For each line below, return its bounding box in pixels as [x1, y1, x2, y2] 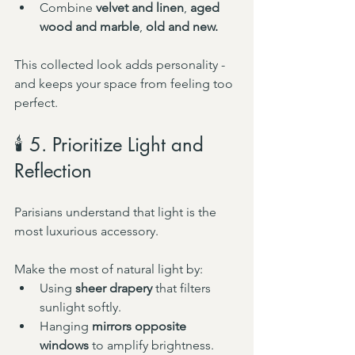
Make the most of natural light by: [14, 261, 203, 277]
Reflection [14, 158, 92, 183]
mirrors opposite [92, 319, 189, 334]
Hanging [40, 319, 92, 334]
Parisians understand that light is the [14, 204, 219, 219]
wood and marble [40, 19, 139, 34]
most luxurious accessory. [14, 223, 158, 239]
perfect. [14, 95, 58, 110]
